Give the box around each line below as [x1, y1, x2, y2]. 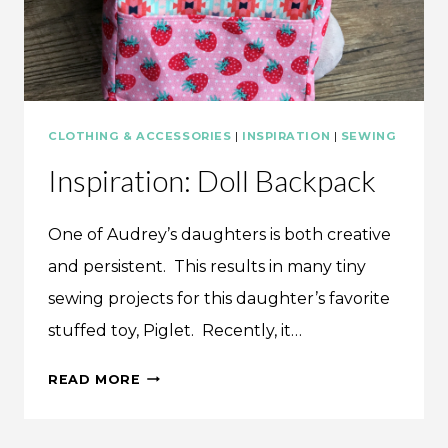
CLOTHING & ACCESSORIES [48, 128, 232, 143]
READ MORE [48, 371, 141, 387]
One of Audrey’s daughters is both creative [48, 224, 391, 244]
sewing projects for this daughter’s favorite [48, 288, 390, 308]
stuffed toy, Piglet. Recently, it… [48, 320, 302, 340]
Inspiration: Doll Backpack [48, 161, 376, 198]
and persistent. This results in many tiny [48, 256, 366, 276]
